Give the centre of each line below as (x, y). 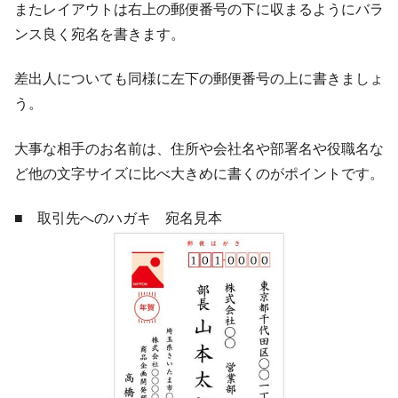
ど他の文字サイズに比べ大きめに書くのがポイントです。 (199, 173)
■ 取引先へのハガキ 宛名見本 (118, 219)
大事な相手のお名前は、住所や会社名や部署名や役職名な (199, 148)
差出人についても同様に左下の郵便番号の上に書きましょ (199, 79)
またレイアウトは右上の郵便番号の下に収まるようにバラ (199, 10)
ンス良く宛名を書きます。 (99, 35)
